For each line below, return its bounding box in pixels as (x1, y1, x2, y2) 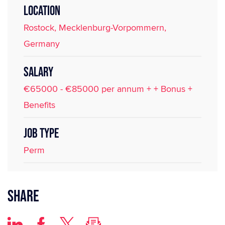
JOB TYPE (24, 126, 59, 142)
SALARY (24, 65, 53, 80)
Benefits (24, 98, 55, 111)
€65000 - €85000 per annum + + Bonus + (24, 82, 192, 95)
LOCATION (24, 4, 60, 19)
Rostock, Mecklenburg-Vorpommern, (24, 21, 166, 34)
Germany (24, 37, 60, 50)
